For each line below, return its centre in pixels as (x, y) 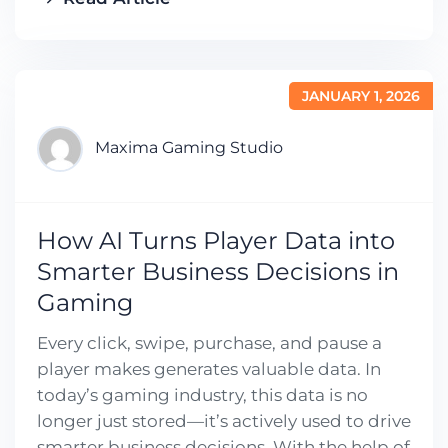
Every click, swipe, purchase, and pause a (209, 342)
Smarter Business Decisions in (218, 271)
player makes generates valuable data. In (209, 368)
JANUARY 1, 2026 (361, 95)
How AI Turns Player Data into (216, 240)
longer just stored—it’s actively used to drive (224, 420)
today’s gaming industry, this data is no (202, 394)
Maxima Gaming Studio (189, 148)
